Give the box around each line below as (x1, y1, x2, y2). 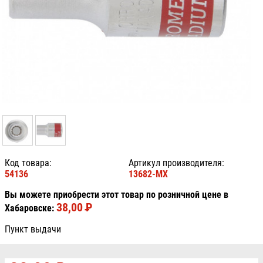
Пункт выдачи (5, 224, 61, 235)
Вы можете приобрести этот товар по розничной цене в (5, 189, 228, 201)
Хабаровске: (5, 203, 56, 214)
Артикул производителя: (129, 157, 225, 169)
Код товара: (5, 157, 52, 169)
